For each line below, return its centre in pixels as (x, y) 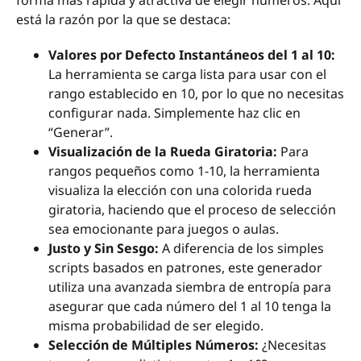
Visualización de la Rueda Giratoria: (163, 152)
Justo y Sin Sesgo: (104, 249)
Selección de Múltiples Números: (154, 345)
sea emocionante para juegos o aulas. (164, 229)
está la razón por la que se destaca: (123, 20)
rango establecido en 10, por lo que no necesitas (196, 94)
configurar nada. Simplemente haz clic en (174, 113)
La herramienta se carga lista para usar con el (187, 75)
